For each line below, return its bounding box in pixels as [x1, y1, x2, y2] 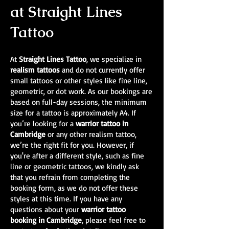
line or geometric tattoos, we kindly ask [10, 162, 139, 171]
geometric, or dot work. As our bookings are [10, 86, 152, 96]
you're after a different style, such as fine [10, 151, 144, 161]
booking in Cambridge [10, 215, 82, 225]
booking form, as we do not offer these [10, 183, 138, 193]
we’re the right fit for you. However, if [10, 140, 134, 150]
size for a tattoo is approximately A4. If [10, 108, 136, 118]
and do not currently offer [60, 65, 145, 75]
